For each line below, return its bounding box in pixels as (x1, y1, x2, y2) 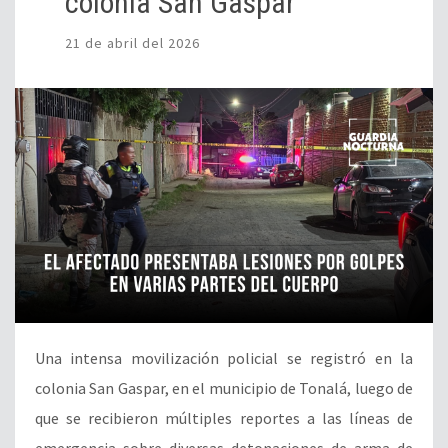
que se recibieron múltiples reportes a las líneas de (35, 407, 413, 428)
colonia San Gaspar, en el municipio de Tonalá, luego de (35, 377, 413, 398)
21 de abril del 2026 (65, 33, 200, 52)
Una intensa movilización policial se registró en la (35, 347, 413, 368)
